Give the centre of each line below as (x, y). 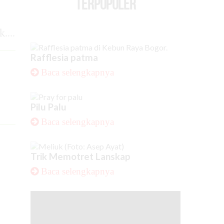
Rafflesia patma (64, 57)
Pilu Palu (48, 107)
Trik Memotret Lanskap (80, 156)
